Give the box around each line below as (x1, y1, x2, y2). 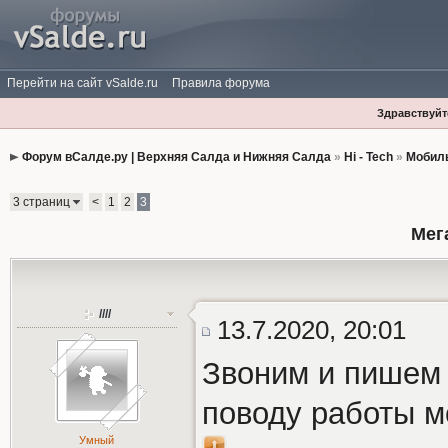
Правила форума (172, 76, 270, 90)
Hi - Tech (343, 150, 393, 164)
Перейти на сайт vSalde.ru (7, 76, 158, 90)
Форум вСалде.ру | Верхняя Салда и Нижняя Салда (21, 150, 331, 164)
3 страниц (12, 195, 73, 209)
